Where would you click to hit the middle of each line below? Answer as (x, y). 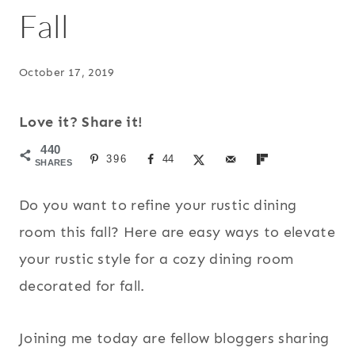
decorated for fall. (82, 286)
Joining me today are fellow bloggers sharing (174, 339)
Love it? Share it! (81, 122)
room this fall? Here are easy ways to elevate (177, 233)
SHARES (54, 162)
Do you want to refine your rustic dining (158, 206)
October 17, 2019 (67, 72)
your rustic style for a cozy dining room (157, 260)
